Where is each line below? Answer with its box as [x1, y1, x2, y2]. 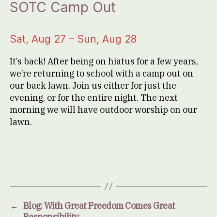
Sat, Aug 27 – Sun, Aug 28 [10, 33, 137, 45]
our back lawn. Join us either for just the [10, 80, 176, 91]
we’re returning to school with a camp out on [10, 68, 193, 79]
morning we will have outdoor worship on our [10, 104, 197, 115]
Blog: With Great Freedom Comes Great [23, 200, 175, 211]
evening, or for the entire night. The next [10, 92, 178, 103]
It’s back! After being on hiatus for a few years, [10, 56, 198, 67]
